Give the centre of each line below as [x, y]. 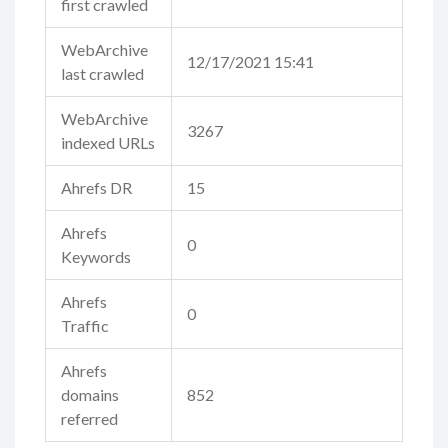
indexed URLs [108, 143]
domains [90, 395]
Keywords [96, 257]
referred [89, 419]
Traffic [85, 326]
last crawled [102, 74]
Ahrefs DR [96, 188]
